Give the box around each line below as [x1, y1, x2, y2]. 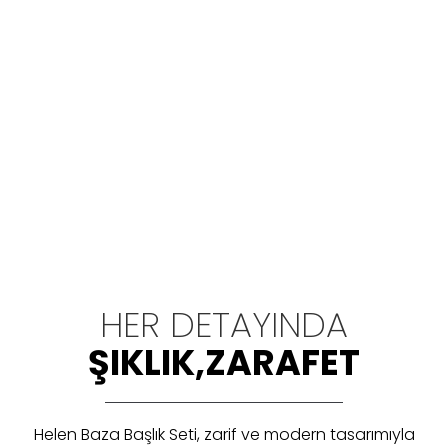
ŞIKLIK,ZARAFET [88, 338, 360, 387]
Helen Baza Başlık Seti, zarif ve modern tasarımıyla [33, 423, 415, 446]
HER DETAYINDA [100, 300, 348, 349]
